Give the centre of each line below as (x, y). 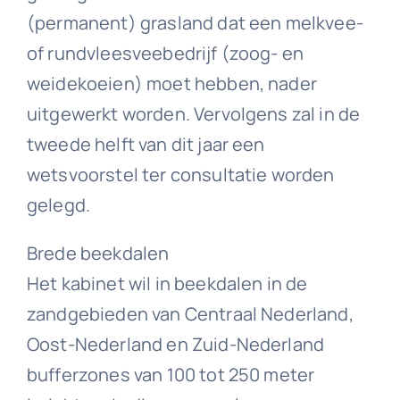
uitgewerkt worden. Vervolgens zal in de (193, 113)
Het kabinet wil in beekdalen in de (167, 283)
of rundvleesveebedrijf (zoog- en (165, 53)
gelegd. (58, 204)
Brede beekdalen (98, 253)
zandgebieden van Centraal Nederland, (190, 313)
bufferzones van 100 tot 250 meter (171, 374)
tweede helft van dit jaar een (146, 144)
